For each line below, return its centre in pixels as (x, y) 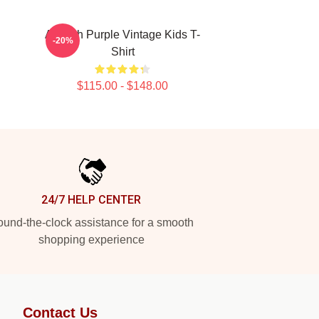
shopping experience (91, 240)
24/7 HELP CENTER (91, 200)
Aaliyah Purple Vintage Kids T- (122, 35)
